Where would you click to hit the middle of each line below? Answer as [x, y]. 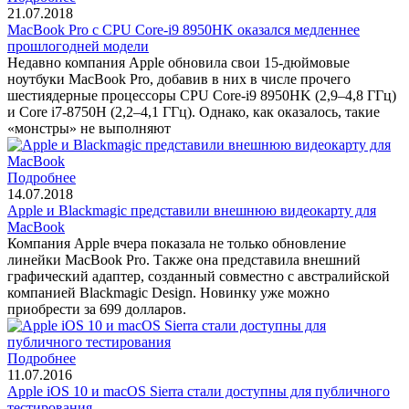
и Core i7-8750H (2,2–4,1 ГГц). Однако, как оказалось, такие [194, 111]
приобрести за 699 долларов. [97, 309]
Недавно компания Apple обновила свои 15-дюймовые [178, 62]
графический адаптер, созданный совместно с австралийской [199, 276]
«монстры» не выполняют [89, 128]
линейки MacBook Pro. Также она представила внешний [184, 259]
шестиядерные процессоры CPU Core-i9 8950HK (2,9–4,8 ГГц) [202, 95]
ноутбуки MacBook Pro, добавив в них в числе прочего [179, 79]
